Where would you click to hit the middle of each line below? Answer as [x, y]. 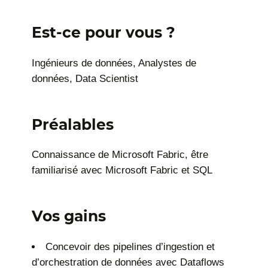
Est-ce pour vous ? [104, 32]
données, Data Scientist [85, 78]
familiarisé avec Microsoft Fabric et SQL [122, 170]
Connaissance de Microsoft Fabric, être [120, 155]
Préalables [73, 124]
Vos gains [69, 216]
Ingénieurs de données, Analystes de [114, 63]
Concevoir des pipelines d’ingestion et [130, 247]
